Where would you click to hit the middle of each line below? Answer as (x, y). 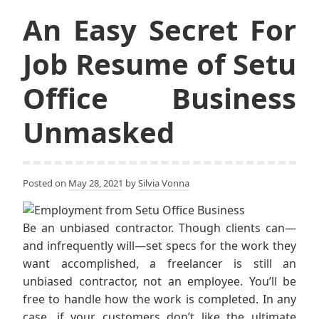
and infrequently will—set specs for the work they (159, 246)
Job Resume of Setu (159, 64)
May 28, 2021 (96, 183)
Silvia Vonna (164, 183)
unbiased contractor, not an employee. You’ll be (159, 282)
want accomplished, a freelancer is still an (159, 264)
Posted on (46, 183)
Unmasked (99, 132)
